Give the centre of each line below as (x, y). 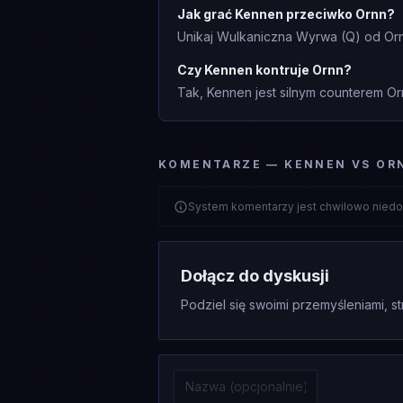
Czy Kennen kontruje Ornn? (264, 70)
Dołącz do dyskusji (255, 276)
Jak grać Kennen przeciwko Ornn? (286, 14)
